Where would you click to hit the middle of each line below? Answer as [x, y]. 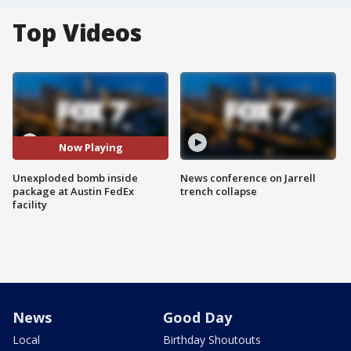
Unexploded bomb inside [75, 177]
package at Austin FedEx [73, 191]
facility [30, 204]
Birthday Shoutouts [212, 339]
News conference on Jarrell [248, 177]
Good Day [197, 317]
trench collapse [219, 191]
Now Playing [90, 148]
